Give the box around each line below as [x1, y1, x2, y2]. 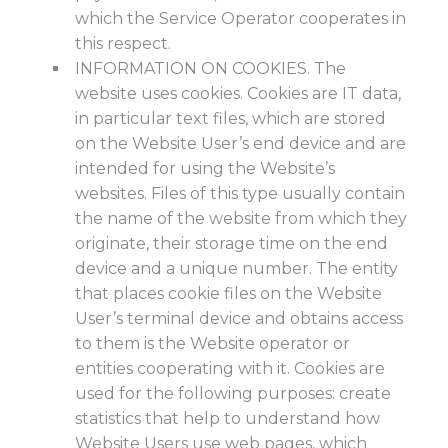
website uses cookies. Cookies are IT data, [75, 84, 401, 103]
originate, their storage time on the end [75, 234, 388, 253]
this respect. [75, 34, 171, 53]
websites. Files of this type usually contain [75, 184, 405, 203]
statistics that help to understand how [75, 409, 380, 428]
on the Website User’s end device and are [75, 134, 406, 153]
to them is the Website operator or [75, 334, 350, 353]
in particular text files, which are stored [75, 109, 386, 128]
